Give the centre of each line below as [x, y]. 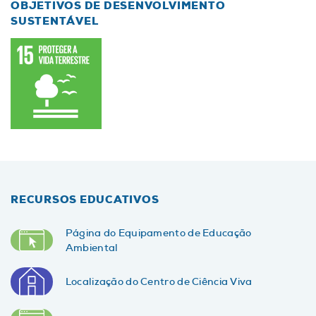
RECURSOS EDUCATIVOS [85, 200]
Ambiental [92, 248]
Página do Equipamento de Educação [158, 233]
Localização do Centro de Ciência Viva [159, 282]
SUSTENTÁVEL [55, 21]
